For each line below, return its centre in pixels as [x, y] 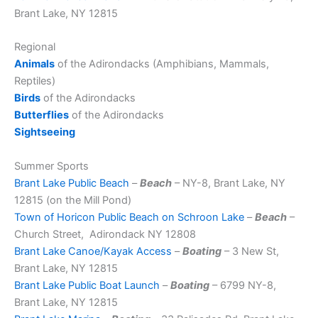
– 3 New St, [250, 251]
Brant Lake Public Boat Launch [87, 285]
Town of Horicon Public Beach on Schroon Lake [129, 217]
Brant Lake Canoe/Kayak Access [93, 251]
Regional [35, 47]
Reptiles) [35, 81]
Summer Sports [51, 166]
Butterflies [42, 115]
